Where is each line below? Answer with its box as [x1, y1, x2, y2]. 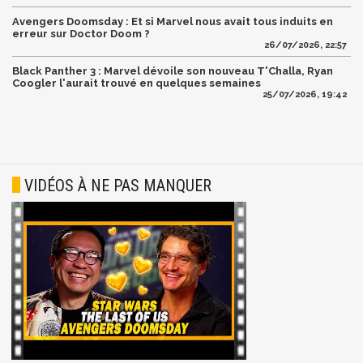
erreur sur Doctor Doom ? [12, 27, 150, 40]
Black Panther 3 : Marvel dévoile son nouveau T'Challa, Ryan [12, 64, 333, 77]
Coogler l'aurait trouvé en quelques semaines [12, 76, 261, 89]
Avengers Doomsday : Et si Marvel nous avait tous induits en [12, 15, 333, 28]
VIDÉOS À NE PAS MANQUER [24, 175, 211, 195]
